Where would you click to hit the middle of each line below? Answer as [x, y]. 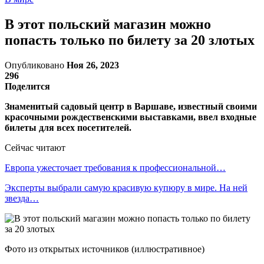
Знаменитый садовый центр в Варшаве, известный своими [131, 106]
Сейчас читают [35, 147]
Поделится [27, 86]
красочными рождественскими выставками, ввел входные [131, 117]
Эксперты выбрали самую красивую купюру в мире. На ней [126, 187]
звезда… [22, 198]
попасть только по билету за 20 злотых [130, 40]
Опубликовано [36, 65]
